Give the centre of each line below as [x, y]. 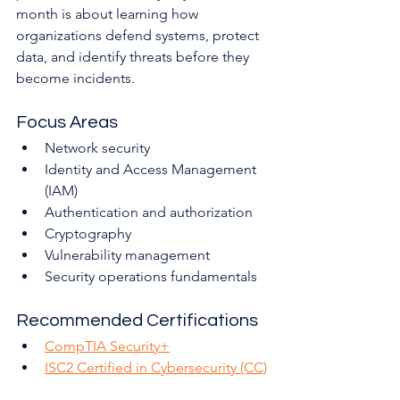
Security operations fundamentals [151, 277]
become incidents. [75, 79]
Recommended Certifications [137, 321]
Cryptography [88, 234]
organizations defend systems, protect [139, 36]
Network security [97, 148]
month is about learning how [109, 14]
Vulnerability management [127, 255]
